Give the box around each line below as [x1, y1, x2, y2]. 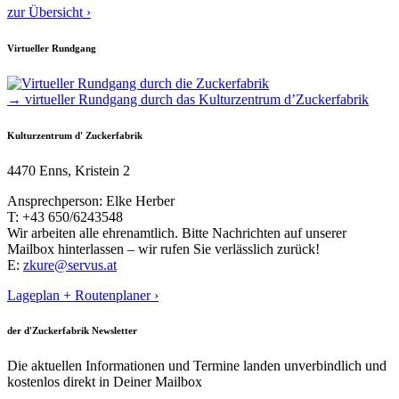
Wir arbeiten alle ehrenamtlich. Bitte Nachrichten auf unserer [7, 224, 346, 240]
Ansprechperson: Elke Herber [7, 192, 175, 208]
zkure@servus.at [23, 256, 117, 273]
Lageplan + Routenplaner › [7, 287, 159, 303]
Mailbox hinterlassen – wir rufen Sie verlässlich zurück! [7, 240, 320, 256]
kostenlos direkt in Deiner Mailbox [7, 374, 202, 390]
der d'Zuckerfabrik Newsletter [7, 325, 137, 337]
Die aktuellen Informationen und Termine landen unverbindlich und [7, 358, 387, 374]
